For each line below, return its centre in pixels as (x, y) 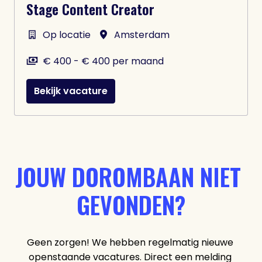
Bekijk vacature (71, 91)
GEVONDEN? (131, 205)
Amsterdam (142, 35)
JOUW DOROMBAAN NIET (128, 177)
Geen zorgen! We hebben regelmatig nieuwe (130, 242)
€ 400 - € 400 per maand (103, 61)
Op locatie (67, 35)
